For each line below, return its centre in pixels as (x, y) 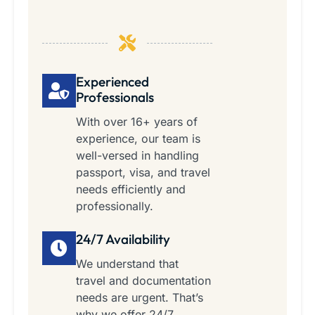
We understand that (127, 264)
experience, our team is (138, 139)
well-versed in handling (137, 156)
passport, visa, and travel (143, 173)
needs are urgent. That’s (140, 298)
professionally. (115, 206)
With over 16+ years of (137, 122)
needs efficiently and (131, 189)
